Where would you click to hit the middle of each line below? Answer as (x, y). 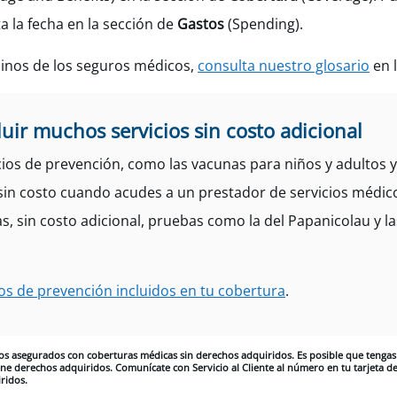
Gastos (201, 24)
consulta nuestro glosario (284, 66)
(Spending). (265, 24)
